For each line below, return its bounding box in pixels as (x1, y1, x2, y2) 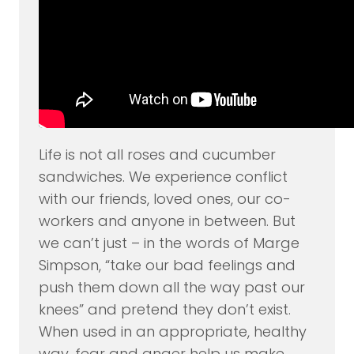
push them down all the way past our (38, 277, 305, 298)
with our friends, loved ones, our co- (38, 189, 291, 209)
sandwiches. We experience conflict (38, 167, 288, 187)
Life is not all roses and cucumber (38, 145, 276, 165)
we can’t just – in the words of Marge (38, 233, 299, 254)
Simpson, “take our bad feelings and (38, 255, 296, 276)
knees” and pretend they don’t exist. (38, 299, 291, 320)
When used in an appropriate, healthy (38, 322, 307, 342)
